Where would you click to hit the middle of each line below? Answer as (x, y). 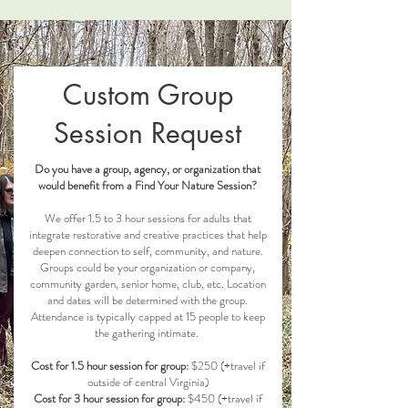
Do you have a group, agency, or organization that (148, 168)
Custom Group (148, 94)
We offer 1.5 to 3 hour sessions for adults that (148, 218)
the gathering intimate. (148, 332)
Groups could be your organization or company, (148, 267)
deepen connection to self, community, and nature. (148, 250)
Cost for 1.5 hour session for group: (109, 365)
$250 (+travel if (226, 365)
